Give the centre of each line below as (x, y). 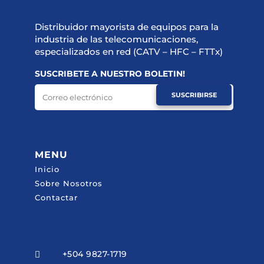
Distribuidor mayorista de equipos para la (126, 27)
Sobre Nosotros (68, 184)
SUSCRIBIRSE (194, 95)
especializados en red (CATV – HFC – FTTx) (128, 52)
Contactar (56, 198)
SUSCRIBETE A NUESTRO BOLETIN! (110, 74)
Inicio (47, 169)
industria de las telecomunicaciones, (116, 39)
